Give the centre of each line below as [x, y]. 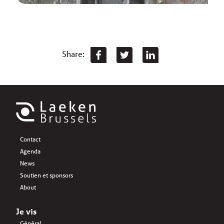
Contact [30, 139]
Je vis [26, 211]
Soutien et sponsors [46, 175]
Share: [74, 54]
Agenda [30, 151]
